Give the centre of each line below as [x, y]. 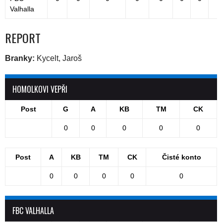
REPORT [23, 38]
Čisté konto [181, 157]
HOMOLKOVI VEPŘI [40, 89]
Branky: [21, 58]
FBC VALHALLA [33, 211]
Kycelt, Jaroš [59, 58]
